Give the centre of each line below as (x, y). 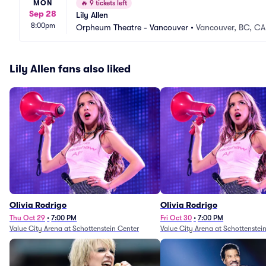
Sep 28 (43, 13)
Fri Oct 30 (176, 218)
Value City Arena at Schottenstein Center (74, 229)
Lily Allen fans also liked (70, 69)
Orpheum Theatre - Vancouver (132, 27)
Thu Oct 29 (27, 218)
